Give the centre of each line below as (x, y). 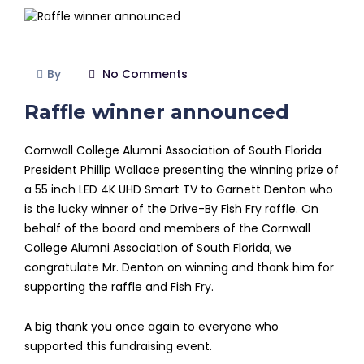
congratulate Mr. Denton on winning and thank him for (179, 268)
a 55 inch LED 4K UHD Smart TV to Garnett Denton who (179, 190)
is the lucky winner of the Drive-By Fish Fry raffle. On (171, 209)
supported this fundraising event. (118, 347)
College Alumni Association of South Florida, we (158, 248)
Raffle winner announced (157, 112)
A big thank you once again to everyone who (152, 327)
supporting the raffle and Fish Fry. (119, 287)
